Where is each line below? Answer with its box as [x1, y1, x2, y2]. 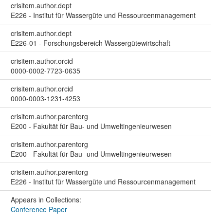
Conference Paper [10, 204, 67, 214]
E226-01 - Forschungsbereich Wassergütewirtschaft [10, 37, 170, 48]
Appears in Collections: [10, 194, 81, 204]
